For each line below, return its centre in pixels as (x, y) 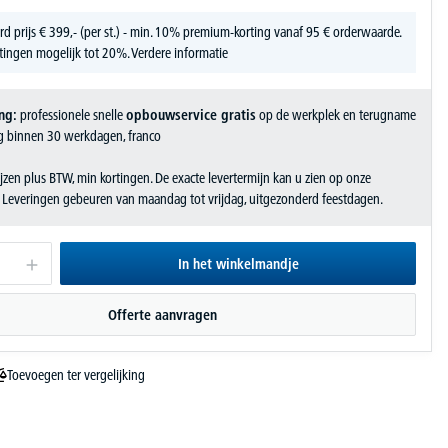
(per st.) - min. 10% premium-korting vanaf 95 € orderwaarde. (239, 31)
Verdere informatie (179, 52)
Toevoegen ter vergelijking (75, 374)
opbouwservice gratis (191, 114)
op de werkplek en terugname (336, 114)
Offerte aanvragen (162, 314)
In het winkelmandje (238, 263)
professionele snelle (71, 114)
